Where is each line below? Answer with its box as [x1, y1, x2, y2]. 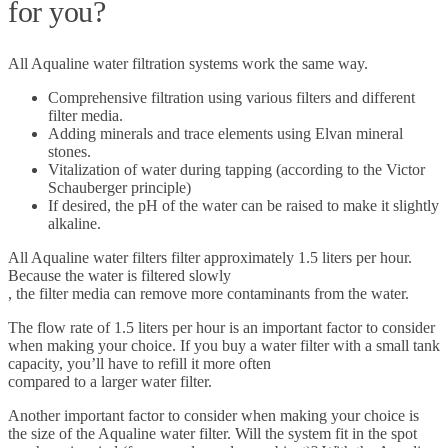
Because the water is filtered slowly [8, 266, 231, 284]
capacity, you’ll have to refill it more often [8, 354, 271, 372]
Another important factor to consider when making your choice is [8, 406, 419, 424]
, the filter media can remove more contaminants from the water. [8, 284, 409, 302]
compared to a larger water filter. [8, 372, 212, 390]
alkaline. [48, 214, 101, 232]
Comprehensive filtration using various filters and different [48, 88, 415, 106]
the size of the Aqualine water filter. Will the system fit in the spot [8, 424, 417, 442]
